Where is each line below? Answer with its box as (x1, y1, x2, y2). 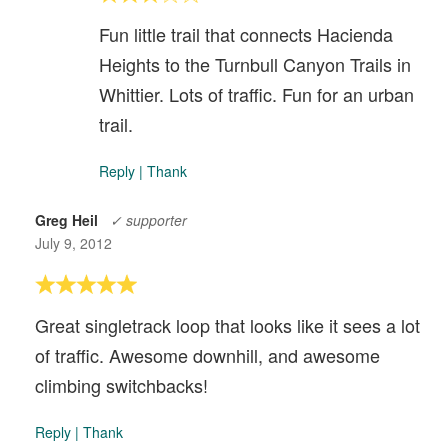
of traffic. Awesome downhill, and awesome (35, 342, 380, 369)
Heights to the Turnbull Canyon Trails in (99, 51, 411, 78)
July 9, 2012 (35, 233, 112, 254)
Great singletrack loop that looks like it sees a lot (35, 312, 420, 339)
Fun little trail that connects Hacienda (99, 21, 393, 48)
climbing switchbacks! (35, 372, 208, 399)
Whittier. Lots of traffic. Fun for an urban (99, 81, 414, 108)
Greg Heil (35, 210, 98, 231)
